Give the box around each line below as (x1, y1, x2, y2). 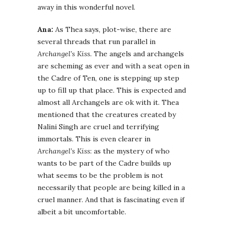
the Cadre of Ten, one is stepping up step (37, 73, 179, 83)
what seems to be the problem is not (37, 171, 163, 180)
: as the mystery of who (90, 146, 170, 156)
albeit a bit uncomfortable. (37, 207, 126, 217)
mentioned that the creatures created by (37, 110, 176, 120)
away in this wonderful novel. (37, 3, 135, 12)
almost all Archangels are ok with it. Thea (37, 98, 179, 107)
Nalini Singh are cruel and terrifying (37, 122, 159, 132)
